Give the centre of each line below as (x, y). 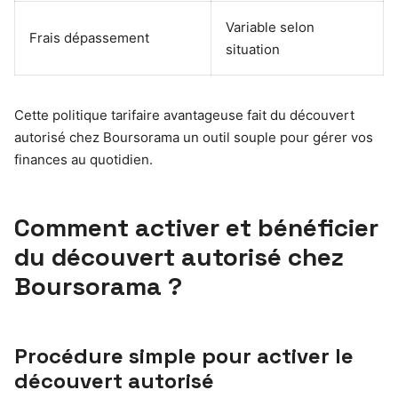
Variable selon (270, 27)
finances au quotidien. (84, 159)
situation (253, 49)
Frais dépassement (89, 37)
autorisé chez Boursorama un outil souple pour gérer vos (194, 137)
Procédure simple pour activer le (184, 355)
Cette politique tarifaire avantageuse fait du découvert (184, 115)
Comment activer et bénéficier (196, 227)
